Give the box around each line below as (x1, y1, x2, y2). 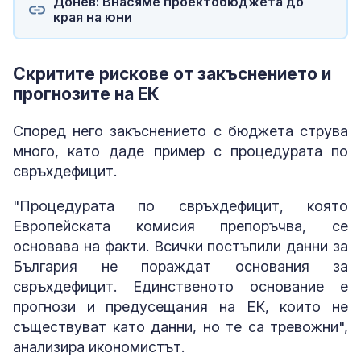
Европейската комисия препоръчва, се (13, 217, 348, 234)
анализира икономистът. (13, 338, 185, 355)
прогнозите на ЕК (13, 83, 160, 104)
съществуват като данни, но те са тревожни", (13, 317, 348, 335)
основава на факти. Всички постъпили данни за (13, 237, 348, 255)
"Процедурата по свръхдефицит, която (13, 197, 348, 214)
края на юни (52, 9, 132, 26)
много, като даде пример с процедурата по (13, 142, 348, 160)
